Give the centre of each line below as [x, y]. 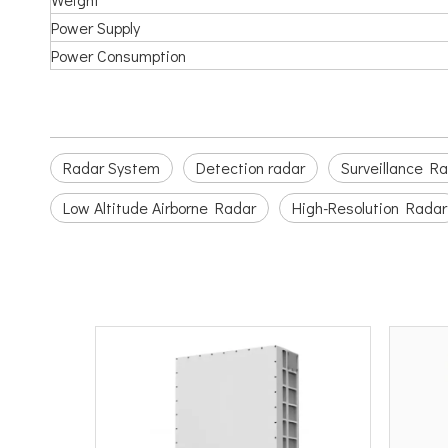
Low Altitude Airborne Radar [159, 207]
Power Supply [95, 27]
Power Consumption [118, 55]
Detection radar [250, 167]
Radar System [111, 167]
